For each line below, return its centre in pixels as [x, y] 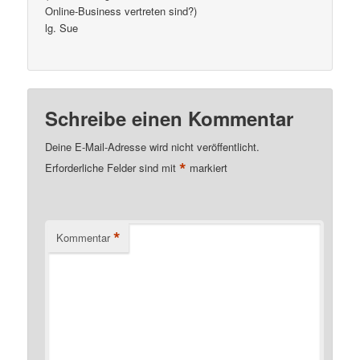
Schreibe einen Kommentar [170, 118]
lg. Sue [62, 28]
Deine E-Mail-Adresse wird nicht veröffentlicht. [153, 146]
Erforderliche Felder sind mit [112, 167]
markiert [207, 167]
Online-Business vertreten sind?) [121, 11]
